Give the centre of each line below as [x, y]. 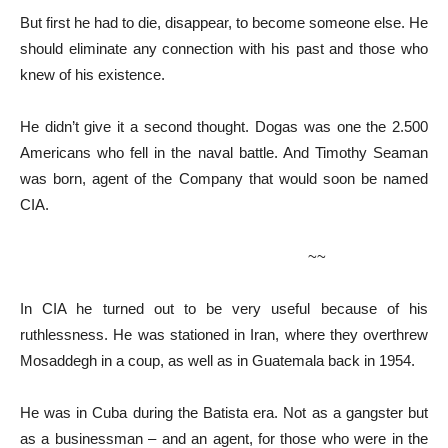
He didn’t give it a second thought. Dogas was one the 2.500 [224, 126]
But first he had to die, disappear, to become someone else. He [224, 22]
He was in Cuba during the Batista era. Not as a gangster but [224, 412]
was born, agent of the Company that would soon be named [224, 178]
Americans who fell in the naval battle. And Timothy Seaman [224, 152]
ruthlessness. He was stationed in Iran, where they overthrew [224, 334]
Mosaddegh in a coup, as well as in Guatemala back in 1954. [217, 360]
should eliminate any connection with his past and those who [224, 48]
